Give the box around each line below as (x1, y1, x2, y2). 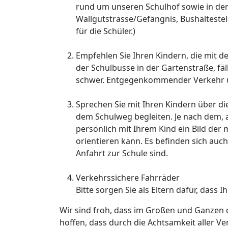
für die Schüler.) (76, 25, 135, 37)
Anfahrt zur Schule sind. (76, 148, 168, 159)
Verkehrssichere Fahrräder (76, 172, 180, 183)
